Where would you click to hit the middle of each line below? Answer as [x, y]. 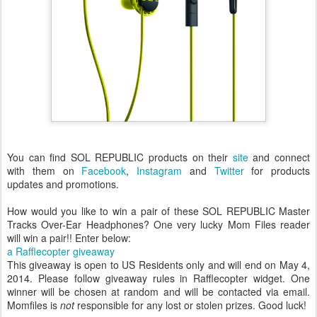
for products [281, 171]
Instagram [159, 171]
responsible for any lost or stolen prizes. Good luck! [190, 305]
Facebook [104, 171]
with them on [45, 171]
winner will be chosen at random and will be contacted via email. [158, 292]
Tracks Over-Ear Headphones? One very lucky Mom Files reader [158, 225]
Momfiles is [34, 305]
